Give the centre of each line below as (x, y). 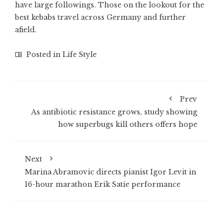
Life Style (80, 55)
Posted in (43, 55)
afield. (26, 30)
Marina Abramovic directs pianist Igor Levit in (111, 172)
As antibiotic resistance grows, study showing (114, 112)
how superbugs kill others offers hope (128, 125)
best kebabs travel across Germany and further (100, 18)
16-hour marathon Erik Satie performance (103, 185)
